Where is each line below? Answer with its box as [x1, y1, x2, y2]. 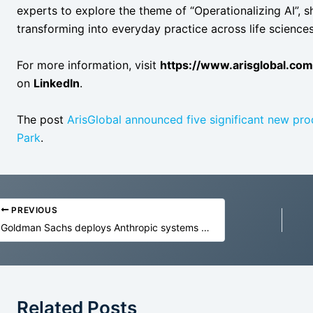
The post [17, 112, 67, 126]
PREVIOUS [8, 204, 58, 215]
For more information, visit [17, 57, 160, 72]
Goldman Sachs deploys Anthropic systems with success [201, 221, 210, 234]
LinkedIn [34, 75, 80, 90]
